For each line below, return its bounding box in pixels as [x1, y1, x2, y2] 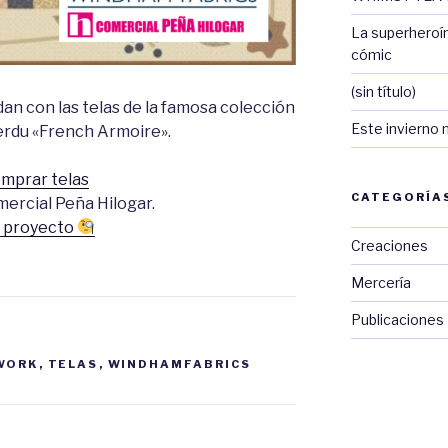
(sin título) [350, 83, 416, 101]
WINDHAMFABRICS [107, 356, 252, 371]
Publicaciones [350, 311, 444, 329]
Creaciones [350, 237, 428, 255]
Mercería [350, 274, 411, 292]
